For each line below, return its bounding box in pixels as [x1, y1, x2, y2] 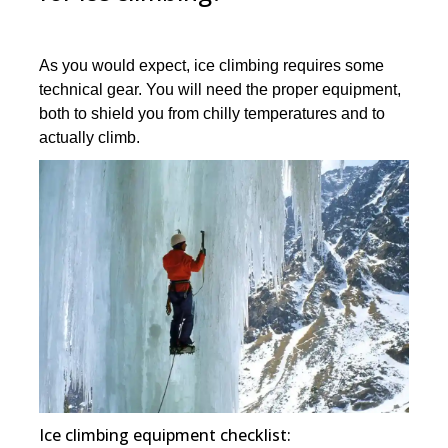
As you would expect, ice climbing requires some [39, 57, 385, 75]
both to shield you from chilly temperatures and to [39, 105, 386, 123]
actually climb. [39, 129, 141, 147]
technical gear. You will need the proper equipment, [39, 81, 402, 99]
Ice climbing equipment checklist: [39, 423, 292, 446]
